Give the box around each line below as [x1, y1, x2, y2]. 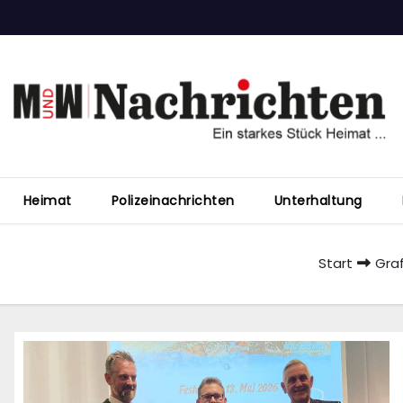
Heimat [22, 192, 72, 210]
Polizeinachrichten [111, 192, 235, 210]
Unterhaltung [273, 192, 363, 210]
